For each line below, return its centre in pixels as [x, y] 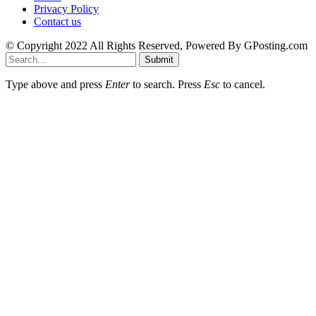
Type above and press [55, 84]
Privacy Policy [66, 8]
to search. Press [167, 84]
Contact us [57, 21]
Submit [159, 59]
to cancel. [243, 84]
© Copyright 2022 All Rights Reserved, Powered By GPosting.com [157, 45]
